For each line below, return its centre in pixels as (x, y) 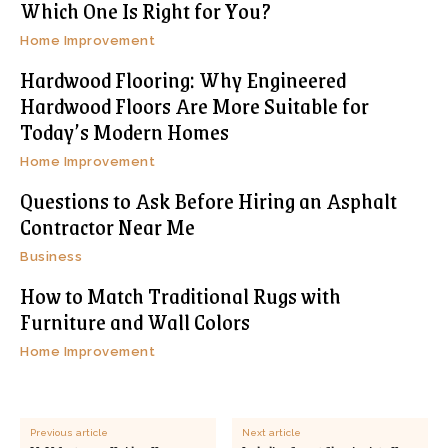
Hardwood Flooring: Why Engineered (183, 80)
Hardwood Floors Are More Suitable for (194, 106)
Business (51, 257)
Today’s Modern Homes (124, 132)
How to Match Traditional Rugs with (180, 296)
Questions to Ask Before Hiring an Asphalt (208, 201)
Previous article (69, 433)
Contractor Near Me (107, 227)
